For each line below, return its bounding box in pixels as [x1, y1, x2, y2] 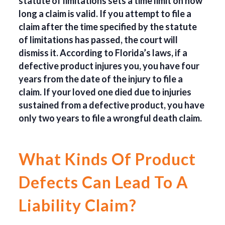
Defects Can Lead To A [19, 172, 189, 192]
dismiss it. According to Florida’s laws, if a [19, 47, 188, 59]
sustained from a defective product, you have [19, 99, 205, 111]
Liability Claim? [19, 195, 137, 215]
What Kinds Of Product [19, 149, 196, 169]
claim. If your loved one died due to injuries [19, 86, 192, 98]
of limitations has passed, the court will [19, 34, 178, 46]
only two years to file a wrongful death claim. [19, 113, 202, 124]
